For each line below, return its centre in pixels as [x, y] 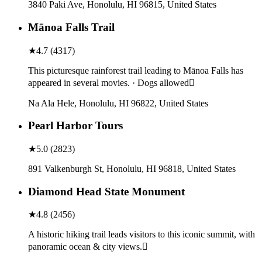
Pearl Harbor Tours [75, 126]
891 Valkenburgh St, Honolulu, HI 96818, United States [132, 169]
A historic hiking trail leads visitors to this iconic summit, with [142, 235]
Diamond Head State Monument [106, 191]
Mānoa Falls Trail [71, 27]
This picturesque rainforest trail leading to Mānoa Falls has [136, 70]
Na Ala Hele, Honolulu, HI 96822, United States [118, 103]
